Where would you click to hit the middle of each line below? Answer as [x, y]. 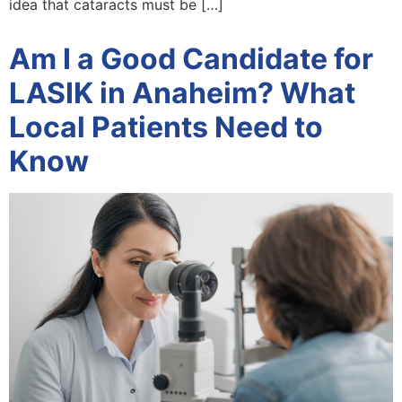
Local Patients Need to [166, 127]
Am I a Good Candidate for [191, 59]
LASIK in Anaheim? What [182, 93]
